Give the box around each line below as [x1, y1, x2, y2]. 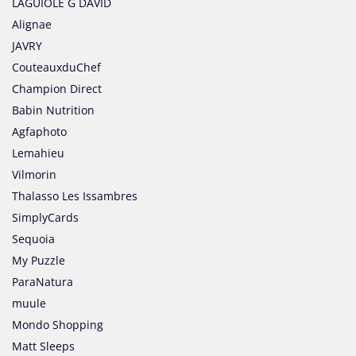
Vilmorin [12, 167, 56, 183]
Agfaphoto [12, 124, 67, 140]
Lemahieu [12, 145, 64, 161]
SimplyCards [12, 210, 79, 226]
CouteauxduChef [12, 60, 101, 75]
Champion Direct [12, 81, 102, 97]
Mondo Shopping [12, 317, 103, 333]
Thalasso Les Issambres [12, 188, 137, 204]
